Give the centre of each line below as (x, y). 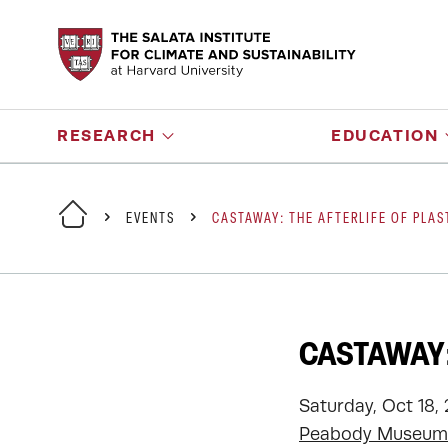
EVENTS (150, 219)
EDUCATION (385, 135)
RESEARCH (106, 135)
